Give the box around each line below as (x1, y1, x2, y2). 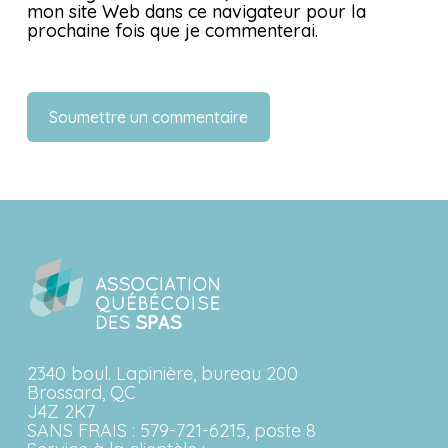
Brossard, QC (26, 381, 136, 405)
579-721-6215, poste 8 (139, 419, 316, 443)
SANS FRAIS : (26, 419, 140, 443)
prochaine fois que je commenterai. (26, 18, 318, 42)
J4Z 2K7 (26, 400, 95, 424)
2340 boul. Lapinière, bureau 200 (26, 362, 298, 386)
